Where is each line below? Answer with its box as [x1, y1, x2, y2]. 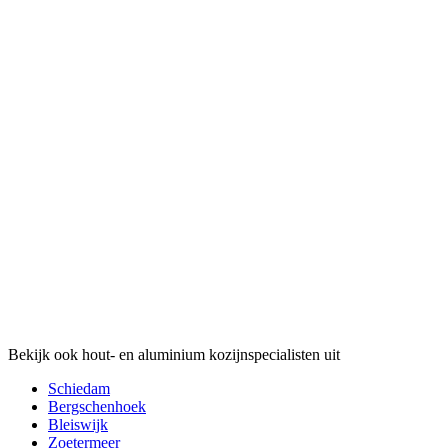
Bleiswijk [48, 415, 108, 433]
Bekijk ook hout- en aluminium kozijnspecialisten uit [8, 345, 340, 363]
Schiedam [48, 379, 110, 397]
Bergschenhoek [48, 397, 146, 415]
